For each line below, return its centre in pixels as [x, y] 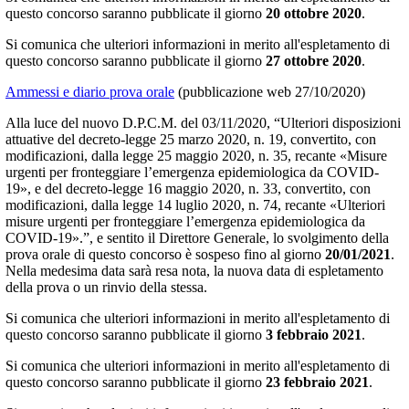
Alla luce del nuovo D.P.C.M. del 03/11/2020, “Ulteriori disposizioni [203, 122]
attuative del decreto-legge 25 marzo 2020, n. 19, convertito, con [191, 139]
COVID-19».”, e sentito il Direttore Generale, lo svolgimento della [197, 237]
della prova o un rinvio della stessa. [106, 287]
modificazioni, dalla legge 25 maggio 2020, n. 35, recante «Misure [196, 155]
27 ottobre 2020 [314, 60]
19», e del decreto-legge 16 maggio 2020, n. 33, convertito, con [188, 188]
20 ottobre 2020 [314, 13]
